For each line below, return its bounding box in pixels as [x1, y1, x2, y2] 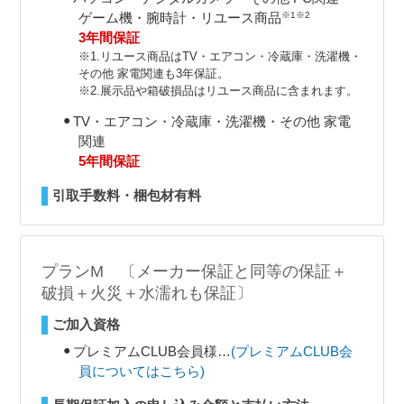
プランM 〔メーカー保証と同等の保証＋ [41, 262, 347, 280]
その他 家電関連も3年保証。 [78, 66, 229, 80]
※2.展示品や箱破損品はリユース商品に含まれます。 [78, 83, 358, 97]
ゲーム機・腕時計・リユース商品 [78, 9, 281, 25]
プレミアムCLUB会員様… [72, 343, 231, 359]
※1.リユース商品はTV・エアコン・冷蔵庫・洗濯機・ [78, 49, 362, 63]
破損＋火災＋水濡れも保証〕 [41, 283, 252, 302]
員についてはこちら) [78, 363, 205, 379]
